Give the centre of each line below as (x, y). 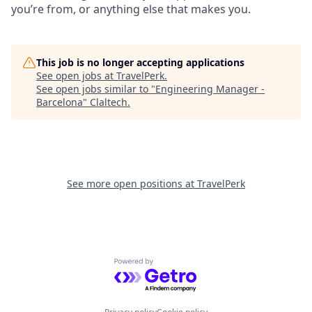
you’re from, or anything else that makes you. (131, 9)
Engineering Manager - (210, 89)
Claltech (109, 102)
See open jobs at (76, 76)
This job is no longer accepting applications (140, 62)
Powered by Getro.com (174, 266)
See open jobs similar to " (96, 89)
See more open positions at (132, 184)
